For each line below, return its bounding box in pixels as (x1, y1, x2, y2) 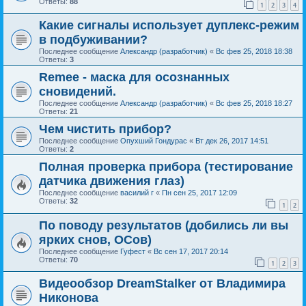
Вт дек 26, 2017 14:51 (195, 137, 268, 145)
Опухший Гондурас (120, 137, 187, 145)
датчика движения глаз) (39, 174, 184, 189)
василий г (120, 189, 154, 197)
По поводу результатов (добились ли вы (39, 218, 288, 232)
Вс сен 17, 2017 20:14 (154, 247, 228, 255)
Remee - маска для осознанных (39, 70, 229, 85)
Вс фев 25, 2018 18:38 (216, 47, 292, 56)
